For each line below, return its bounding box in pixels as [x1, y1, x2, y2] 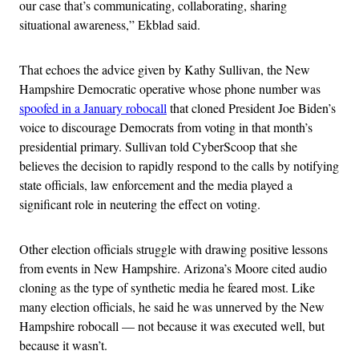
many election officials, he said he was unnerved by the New [19, 298, 325, 315]
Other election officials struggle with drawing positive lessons [19, 240, 328, 257]
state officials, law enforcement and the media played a [19, 176, 292, 193]
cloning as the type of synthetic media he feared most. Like [19, 279, 315, 296]
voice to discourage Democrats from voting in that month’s [19, 119, 313, 135]
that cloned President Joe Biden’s [167, 99, 336, 116]
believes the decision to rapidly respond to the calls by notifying [19, 157, 339, 174]
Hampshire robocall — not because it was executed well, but [19, 317, 325, 334]
